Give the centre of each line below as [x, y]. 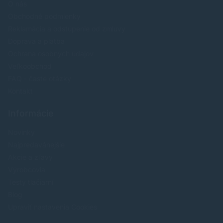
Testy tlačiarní [31, 182]
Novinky [21, 132]
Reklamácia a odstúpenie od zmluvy [67, 29]
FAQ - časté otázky [40, 79]
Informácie [31, 113]
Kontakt [20, 91]
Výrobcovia [27, 170]
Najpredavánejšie [36, 145]
